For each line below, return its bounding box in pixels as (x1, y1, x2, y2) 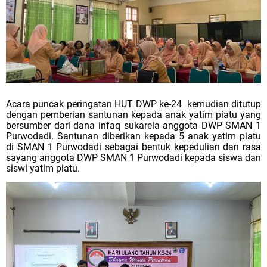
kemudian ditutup (187, 98, 261, 110)
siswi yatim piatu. (6, 162, 80, 174)
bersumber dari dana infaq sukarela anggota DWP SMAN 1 (6, 119, 261, 131)
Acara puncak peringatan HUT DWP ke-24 (6, 98, 182, 110)
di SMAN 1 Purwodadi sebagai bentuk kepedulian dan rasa (6, 141, 261, 153)
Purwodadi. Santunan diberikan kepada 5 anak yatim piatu (6, 130, 261, 142)
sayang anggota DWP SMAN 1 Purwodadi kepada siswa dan (6, 151, 261, 163)
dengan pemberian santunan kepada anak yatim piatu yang (6, 108, 261, 120)
